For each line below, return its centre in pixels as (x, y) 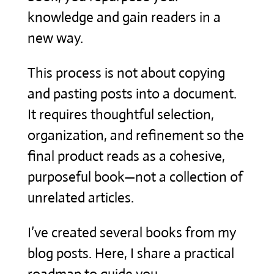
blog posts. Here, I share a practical (131, 253)
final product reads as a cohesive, (126, 156)
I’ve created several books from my (131, 232)
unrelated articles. (80, 198)
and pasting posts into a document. (132, 94)
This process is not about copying (126, 73)
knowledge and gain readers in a (124, 17)
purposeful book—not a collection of (135, 177)
